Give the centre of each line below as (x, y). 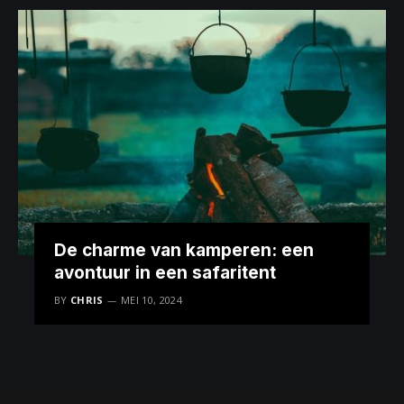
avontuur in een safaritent (165, 273)
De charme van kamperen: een (184, 251)
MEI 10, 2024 (151, 300)
